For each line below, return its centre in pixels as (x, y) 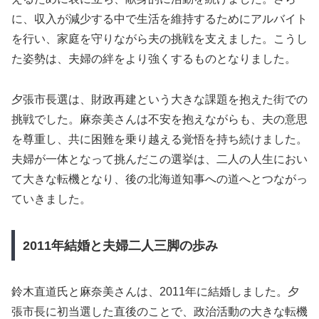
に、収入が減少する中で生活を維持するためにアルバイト (159, 19)
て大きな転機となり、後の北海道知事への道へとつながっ (159, 179)
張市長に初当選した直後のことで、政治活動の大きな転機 (159, 311)
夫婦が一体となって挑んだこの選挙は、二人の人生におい (159, 159)
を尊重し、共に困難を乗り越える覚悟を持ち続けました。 (159, 140)
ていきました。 (51, 199)
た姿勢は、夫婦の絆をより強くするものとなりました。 (154, 59)
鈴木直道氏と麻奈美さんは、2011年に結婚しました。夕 (155, 291)
